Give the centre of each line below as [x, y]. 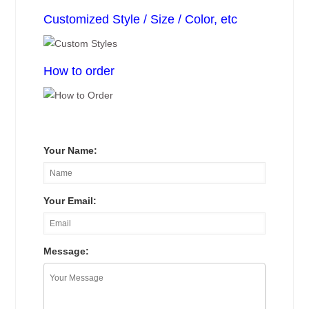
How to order [79, 71]
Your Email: [70, 201]
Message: [67, 251]
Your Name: [71, 150]
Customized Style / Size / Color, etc [141, 19]
